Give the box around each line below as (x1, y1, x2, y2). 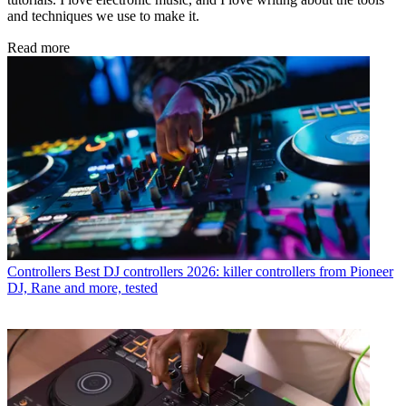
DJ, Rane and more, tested (7, 279, 158, 295)
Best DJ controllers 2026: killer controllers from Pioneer (74, 263, 393, 279)
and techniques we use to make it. (7, 7, 199, 24)
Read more (7, 39, 70, 55)
